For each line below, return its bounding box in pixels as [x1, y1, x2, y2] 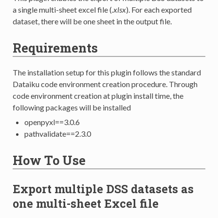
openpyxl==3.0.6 [24, 117, 80, 127]
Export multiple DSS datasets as [12, 181, 194, 196]
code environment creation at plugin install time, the [12, 91, 183, 100]
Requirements [12, 39, 98, 56]
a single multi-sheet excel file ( [12, 4, 112, 14]
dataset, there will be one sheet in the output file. [12, 16, 172, 26]
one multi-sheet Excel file [12, 196, 159, 211]
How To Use [12, 151, 86, 168]
